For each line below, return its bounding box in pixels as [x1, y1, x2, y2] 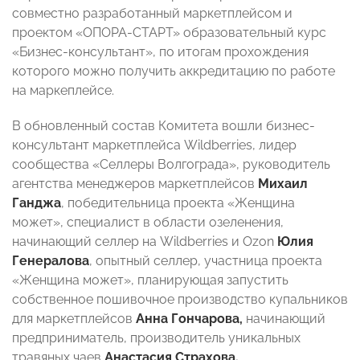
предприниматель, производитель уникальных [12, 330, 301, 346]
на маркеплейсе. [12, 83, 114, 99]
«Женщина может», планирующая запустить [12, 272, 288, 288]
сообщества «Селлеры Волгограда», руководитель [12, 157, 330, 173]
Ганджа [12, 195, 61, 211]
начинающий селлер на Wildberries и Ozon [12, 234, 277, 250]
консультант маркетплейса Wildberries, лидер [12, 137, 297, 153]
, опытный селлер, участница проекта [89, 253, 322, 269]
